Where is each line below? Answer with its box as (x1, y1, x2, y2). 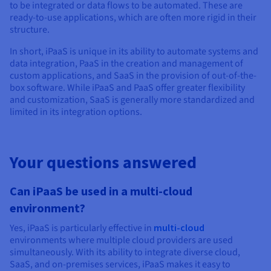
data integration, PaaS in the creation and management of (10, 56, 243, 70)
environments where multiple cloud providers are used (10, 233, 233, 247)
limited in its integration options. (10, 105, 142, 119)
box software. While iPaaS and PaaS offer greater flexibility (10, 80, 245, 94)
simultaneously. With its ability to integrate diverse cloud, (10, 245, 240, 259)
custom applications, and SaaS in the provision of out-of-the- (10, 68, 256, 82)
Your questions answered (10, 151, 197, 173)
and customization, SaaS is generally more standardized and (10, 93, 255, 106)
